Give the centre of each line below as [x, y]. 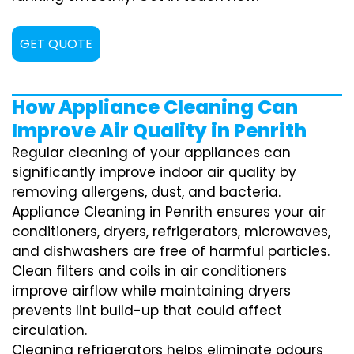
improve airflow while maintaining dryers [151, 291]
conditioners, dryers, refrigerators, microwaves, [171, 232]
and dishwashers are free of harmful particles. [171, 251]
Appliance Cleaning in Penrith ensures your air [169, 212]
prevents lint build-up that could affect [147, 311]
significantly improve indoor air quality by [154, 172]
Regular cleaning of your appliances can [151, 153]
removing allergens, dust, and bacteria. [146, 192]
